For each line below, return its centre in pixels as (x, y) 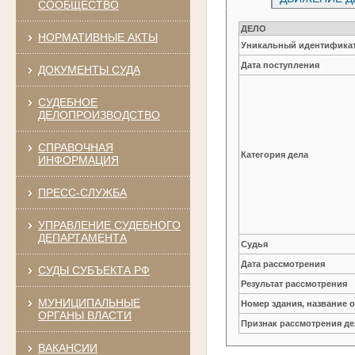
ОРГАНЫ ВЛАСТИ (84, 315)
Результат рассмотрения (294, 283)
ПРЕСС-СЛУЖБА (82, 192)
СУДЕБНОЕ (67, 102)
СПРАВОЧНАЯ (75, 147)
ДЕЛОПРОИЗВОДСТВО (99, 115)
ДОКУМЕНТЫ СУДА (89, 69)
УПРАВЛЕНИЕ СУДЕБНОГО (109, 225)
